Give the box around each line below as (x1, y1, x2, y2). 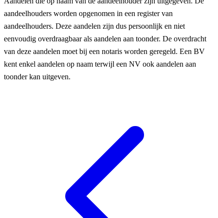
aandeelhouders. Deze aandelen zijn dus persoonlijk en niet (4, 21, 185, 30)
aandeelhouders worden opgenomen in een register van (4, 9, 173, 18)
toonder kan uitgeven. (4, 72, 71, 81)
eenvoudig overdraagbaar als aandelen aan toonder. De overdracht (4, 34, 206, 43)
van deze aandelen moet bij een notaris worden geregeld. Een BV (4, 47, 205, 55)
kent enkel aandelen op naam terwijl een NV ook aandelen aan (4, 59, 196, 68)
